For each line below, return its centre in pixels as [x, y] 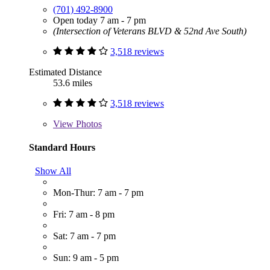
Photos [88, 124]
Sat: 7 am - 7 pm [84, 236]
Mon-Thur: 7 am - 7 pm [98, 193]
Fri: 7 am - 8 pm [84, 215]
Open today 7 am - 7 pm [99, 20]
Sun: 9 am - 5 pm [86, 258]
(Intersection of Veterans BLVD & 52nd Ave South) [150, 31]
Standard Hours [62, 147]
